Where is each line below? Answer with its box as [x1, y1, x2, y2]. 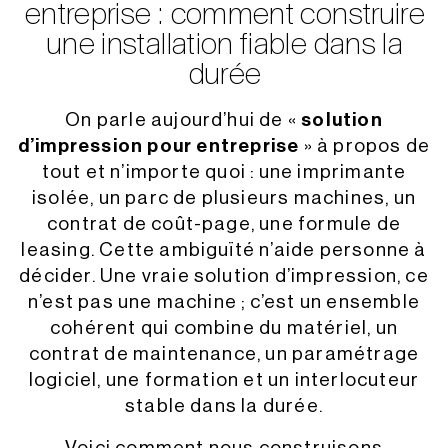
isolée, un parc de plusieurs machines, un [31, 188, 417, 208]
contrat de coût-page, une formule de [46, 214, 402, 234]
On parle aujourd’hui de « [65, 110, 302, 130]
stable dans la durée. [124, 396, 324, 416]
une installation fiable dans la [45, 30, 403, 63]
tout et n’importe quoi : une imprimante [41, 162, 407, 182]
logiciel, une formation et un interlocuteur [28, 370, 420, 390]
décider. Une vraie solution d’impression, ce [19, 266, 429, 286]
